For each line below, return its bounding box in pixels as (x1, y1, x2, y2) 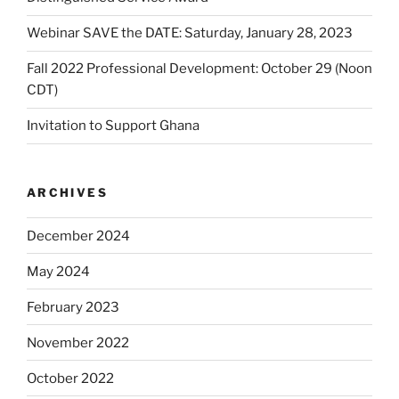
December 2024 (27, 227, 130, 244)
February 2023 (27, 298, 119, 315)
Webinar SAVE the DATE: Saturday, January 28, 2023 (27, 25, 353, 42)
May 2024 (27, 263, 90, 280)
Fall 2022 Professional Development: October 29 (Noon (27, 61, 372, 77)
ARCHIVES (27, 184, 108, 199)
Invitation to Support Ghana (27, 118, 199, 134)
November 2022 (27, 334, 129, 351)
